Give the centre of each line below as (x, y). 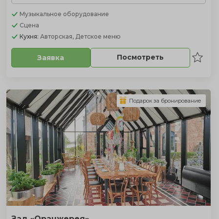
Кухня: (30, 36)
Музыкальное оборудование (64, 14)
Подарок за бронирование (165, 100)
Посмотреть (140, 57)
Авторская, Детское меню (80, 36)
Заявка (51, 57)
